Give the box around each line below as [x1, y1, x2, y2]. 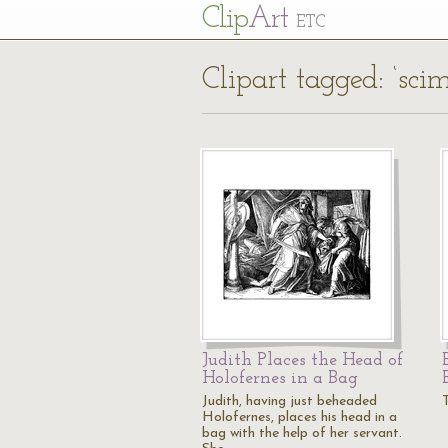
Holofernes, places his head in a [202, 410, 397, 425]
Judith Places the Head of [202, 351, 403, 370]
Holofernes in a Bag [202, 369, 358, 388]
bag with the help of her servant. [202, 426, 402, 441]
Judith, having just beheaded [202, 394, 377, 409]
